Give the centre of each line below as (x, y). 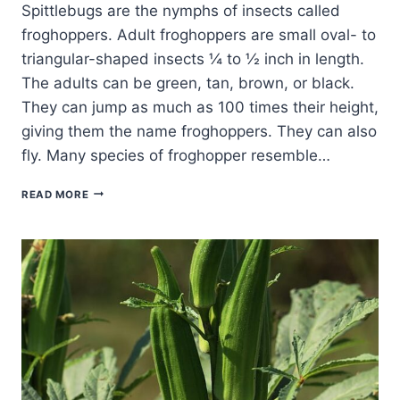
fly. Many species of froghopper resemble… (176, 155)
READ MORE (55, 194)
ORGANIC (114, 206)
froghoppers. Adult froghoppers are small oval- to (199, 34)
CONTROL (116, 238)
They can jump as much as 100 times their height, (200, 107)
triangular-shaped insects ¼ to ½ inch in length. (193, 58)
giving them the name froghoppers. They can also (199, 131)
